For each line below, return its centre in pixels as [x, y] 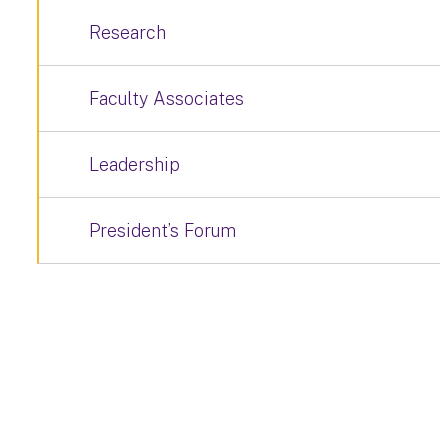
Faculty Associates [166, 98]
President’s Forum [162, 230]
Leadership [134, 164]
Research [127, 32]
